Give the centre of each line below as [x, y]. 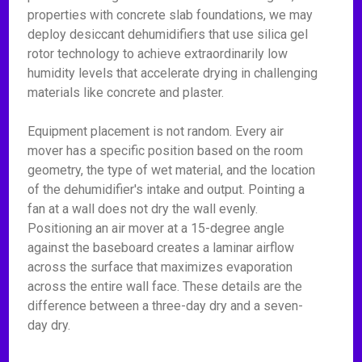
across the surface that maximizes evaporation [160, 267]
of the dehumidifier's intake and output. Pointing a [166, 189]
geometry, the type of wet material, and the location [172, 170]
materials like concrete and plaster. [126, 93]
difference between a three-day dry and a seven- [166, 306]
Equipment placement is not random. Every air [156, 131]
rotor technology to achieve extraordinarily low [158, 54]
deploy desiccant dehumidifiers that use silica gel [168, 34]
